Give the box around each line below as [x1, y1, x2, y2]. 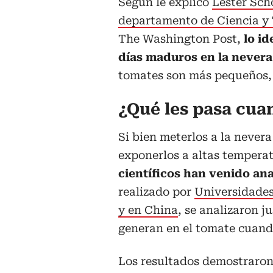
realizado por [118, 185, 194, 199]
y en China [118, 204, 178, 217]
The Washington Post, [118, 32, 244, 46]
